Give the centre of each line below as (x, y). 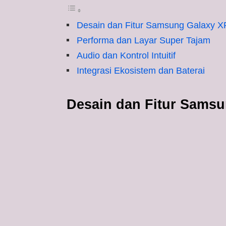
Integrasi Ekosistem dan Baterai (141, 71)
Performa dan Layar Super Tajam (144, 40)
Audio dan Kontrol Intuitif (126, 55)
